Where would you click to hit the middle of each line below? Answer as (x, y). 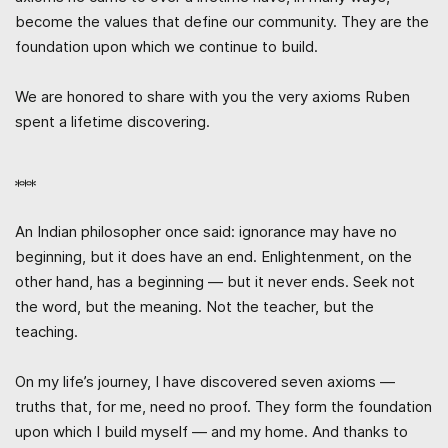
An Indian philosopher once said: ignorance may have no (206, 231)
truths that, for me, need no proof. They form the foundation (223, 406)
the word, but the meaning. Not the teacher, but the (194, 306)
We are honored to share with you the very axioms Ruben (212, 96)
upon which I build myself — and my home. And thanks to (211, 431)
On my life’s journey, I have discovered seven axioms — (205, 381)
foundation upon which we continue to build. (166, 46)
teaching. (46, 331)
